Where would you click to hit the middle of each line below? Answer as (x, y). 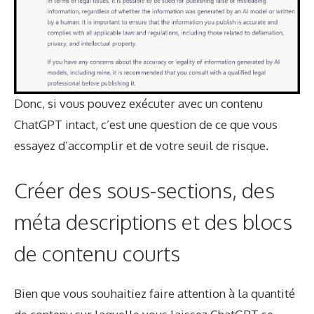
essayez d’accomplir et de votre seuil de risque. (141, 146)
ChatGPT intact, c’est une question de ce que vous (146, 125)
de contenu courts (97, 253)
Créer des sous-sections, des (144, 190)
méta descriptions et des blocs (153, 221)
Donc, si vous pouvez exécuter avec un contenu (138, 104)
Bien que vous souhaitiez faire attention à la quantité (155, 293)
